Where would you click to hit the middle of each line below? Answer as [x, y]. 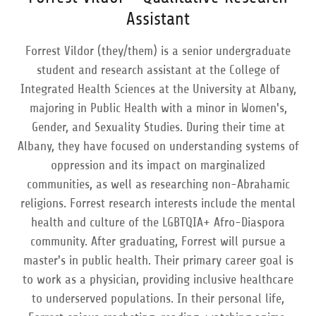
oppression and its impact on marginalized [158, 165]
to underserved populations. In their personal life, [158, 298]
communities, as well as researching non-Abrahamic [158, 184]
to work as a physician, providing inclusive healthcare [158, 279]
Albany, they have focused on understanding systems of [158, 146]
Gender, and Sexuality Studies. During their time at [158, 127]
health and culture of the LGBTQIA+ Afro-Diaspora [158, 222]
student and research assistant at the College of [158, 70]
